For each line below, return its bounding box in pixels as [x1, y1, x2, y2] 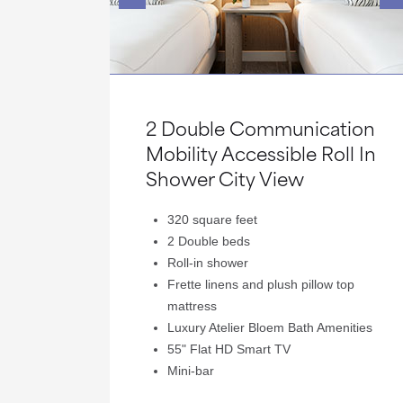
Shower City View [146, 163, 304, 193]
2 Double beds [167, 234, 250, 248]
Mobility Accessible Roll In [146, 138, 376, 167]
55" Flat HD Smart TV [167, 342, 291, 356]
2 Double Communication [146, 112, 375, 142]
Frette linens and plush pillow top [167, 277, 354, 291]
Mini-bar [167, 363, 214, 378]
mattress [167, 299, 217, 313]
